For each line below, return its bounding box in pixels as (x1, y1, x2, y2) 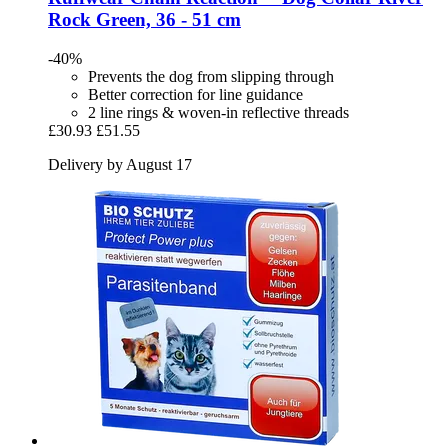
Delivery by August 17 (48, 156, 192, 174)
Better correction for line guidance (88, 86, 303, 104)
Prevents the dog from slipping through (88, 68, 334, 86)
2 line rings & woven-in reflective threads (88, 104, 349, 122)
